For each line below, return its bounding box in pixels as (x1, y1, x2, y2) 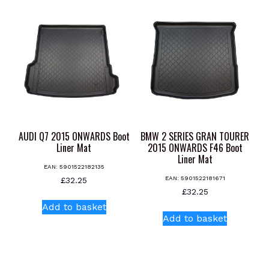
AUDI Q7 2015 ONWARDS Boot (18, 129, 130, 144)
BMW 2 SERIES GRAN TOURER (141, 129, 250, 144)
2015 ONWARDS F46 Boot (147, 141, 243, 156)
